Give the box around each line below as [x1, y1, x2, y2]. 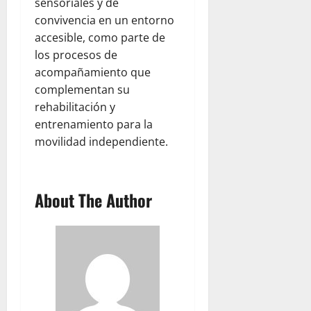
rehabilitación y [35, 99, 115, 115]
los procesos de [35, 47, 117, 62]
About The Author [35, 187, 152, 212]
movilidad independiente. [35, 134, 168, 149]
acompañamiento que [35, 65, 151, 80]
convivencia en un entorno [35, 12, 174, 28]
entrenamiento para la [35, 117, 153, 132]
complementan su [35, 82, 130, 97]
